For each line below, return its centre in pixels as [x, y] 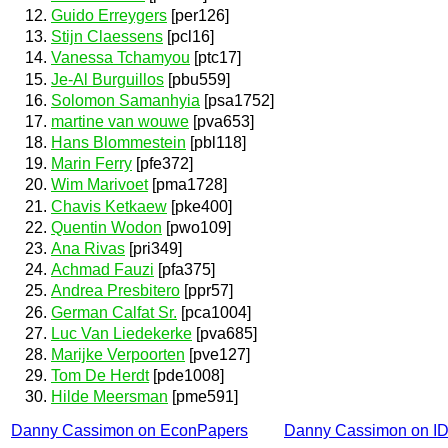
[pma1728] [187, 185]
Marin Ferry [91, 164]
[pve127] [217, 354]
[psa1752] [237, 100]
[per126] [198, 15]
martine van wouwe [120, 121]
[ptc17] [215, 58]
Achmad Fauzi [102, 270]
